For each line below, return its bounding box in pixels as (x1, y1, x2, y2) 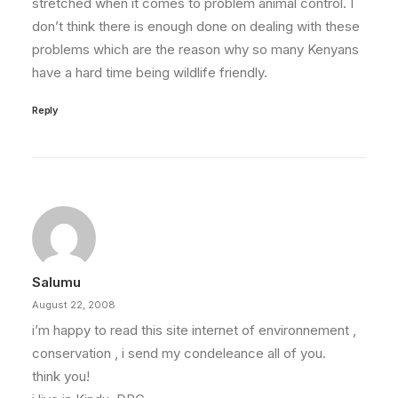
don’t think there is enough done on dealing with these (32, 18, 360, 35)
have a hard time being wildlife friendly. (32, 64, 267, 81)
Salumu (32, 274, 81, 291)
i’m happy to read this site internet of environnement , (32, 322, 356, 338)
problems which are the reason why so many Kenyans (32, 41, 359, 58)
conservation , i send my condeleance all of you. (32, 345, 326, 362)
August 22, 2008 (32, 298, 115, 311)
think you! (32, 368, 90, 385)
